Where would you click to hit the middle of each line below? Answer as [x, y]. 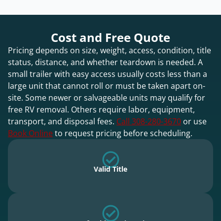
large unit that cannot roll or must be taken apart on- [107, 86]
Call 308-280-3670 [149, 121]
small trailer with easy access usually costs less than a [108, 74]
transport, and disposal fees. [62, 121]
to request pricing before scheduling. [123, 133]
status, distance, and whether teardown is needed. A [105, 62]
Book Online [30, 133]
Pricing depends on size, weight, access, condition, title [110, 50]
